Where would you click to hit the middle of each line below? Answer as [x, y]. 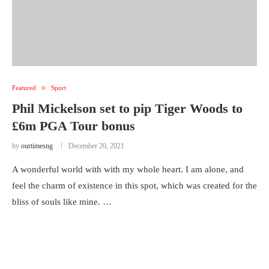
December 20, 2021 [96, 146]
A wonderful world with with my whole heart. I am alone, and [128, 169]
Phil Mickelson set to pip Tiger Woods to [127, 108]
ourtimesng [37, 146]
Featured [24, 88]
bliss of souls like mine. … [62, 202]
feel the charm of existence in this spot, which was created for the [134, 186]
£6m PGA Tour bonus [74, 126]
